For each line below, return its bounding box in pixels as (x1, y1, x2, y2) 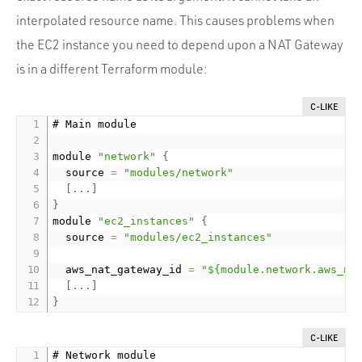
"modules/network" (124, 166, 234, 179)
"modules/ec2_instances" (124, 231, 273, 244)
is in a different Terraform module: (16, 61, 207, 78)
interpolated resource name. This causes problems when (16, 12, 335, 29)
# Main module (53, 118, 137, 131)
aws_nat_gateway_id (53, 263, 189, 276)
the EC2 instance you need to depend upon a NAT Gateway (16, 36, 343, 53)
